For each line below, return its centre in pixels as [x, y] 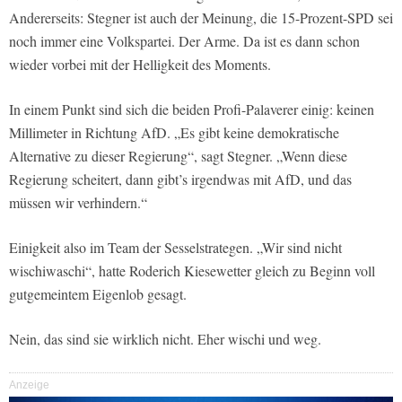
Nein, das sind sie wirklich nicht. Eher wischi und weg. [165, 338]
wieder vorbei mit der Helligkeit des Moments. [140, 64]
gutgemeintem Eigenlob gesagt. [98, 293]
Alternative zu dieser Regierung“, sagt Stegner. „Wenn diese [178, 155]
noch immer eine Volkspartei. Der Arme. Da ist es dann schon [184, 40]
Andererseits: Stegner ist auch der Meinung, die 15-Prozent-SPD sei [201, 17]
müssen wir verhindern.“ [78, 202]
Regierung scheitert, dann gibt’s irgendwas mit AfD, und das [180, 179]
